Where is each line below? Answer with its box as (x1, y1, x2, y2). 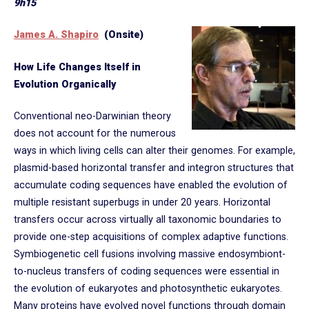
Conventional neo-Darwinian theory (14, 110, 171, 123)
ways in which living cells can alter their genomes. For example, (14, 145, 295, 157)
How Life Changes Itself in (14, 61, 141, 73)
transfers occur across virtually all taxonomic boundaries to (14, 214, 281, 226)
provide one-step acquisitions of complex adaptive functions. (14, 231, 288, 243)
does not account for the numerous (14, 128, 176, 140)
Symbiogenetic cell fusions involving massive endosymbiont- (14, 248, 286, 261)
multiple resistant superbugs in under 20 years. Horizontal (14, 197, 270, 209)
